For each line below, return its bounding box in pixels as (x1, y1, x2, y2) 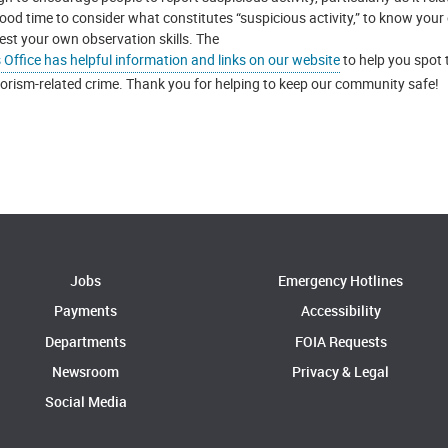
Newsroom (52, 361, 120, 381)
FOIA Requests (294, 331, 387, 351)
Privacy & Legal (292, 361, 390, 381)
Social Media (44, 392, 127, 412)
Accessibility (300, 301, 381, 321)
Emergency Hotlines (278, 270, 404, 290)
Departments (45, 331, 127, 351)
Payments (54, 301, 118, 321)
